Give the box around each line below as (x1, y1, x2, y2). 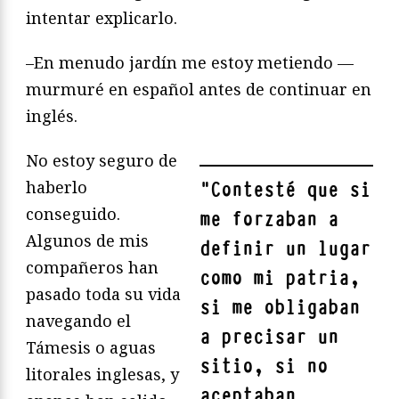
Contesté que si (210, 177, 370, 204)
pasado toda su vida (26, 283, 181, 305)
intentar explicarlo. (26, 7, 177, 29)
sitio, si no (199, 354, 328, 380)
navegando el (26, 310, 131, 332)
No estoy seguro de (26, 150, 177, 172)
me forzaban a (199, 207, 338, 233)
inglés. (26, 105, 82, 127)
